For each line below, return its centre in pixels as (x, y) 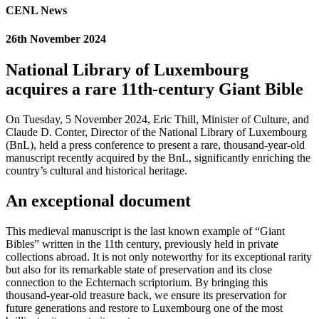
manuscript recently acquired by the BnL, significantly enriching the (158, 157)
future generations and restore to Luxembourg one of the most (144, 308)
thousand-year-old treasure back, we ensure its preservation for (146, 295)
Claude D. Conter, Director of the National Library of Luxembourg (156, 132)
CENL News (36, 11)
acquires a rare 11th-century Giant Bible (155, 89)
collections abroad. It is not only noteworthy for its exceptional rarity (159, 256)
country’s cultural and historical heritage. (96, 170)
